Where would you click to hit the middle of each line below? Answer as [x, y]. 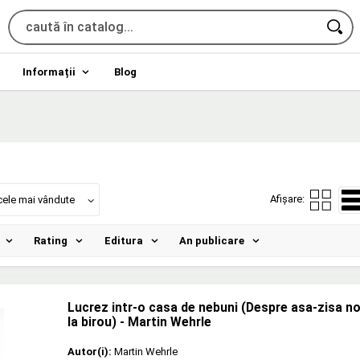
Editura [123, 240]
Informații [49, 72]
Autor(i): [90, 351]
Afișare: [288, 199]
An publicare [212, 240]
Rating [51, 240]
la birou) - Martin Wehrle [139, 322]
